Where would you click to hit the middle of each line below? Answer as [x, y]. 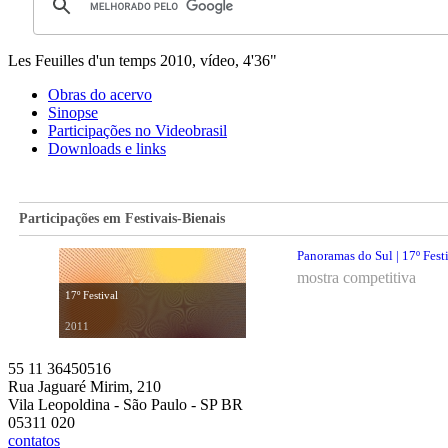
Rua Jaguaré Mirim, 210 [84, 387]
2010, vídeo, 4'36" [218, 61]
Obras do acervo [100, 95]
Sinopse [73, 113]
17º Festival [91, 295]
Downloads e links [107, 149]
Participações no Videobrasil [137, 131]
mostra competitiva [356, 278]
